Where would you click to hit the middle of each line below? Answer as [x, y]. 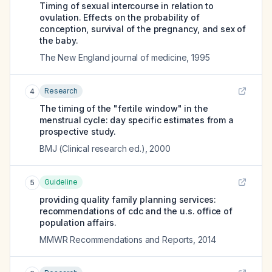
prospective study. [78, 131]
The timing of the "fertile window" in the [124, 108]
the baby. [59, 40]
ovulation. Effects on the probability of [120, 17]
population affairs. [78, 223]
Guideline [61, 182]
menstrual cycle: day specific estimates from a [137, 120]
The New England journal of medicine [113, 57]
